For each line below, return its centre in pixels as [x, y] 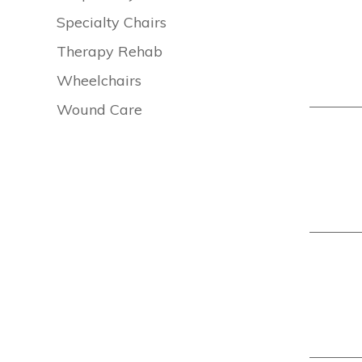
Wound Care [100, 109]
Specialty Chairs [112, 22]
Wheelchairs [99, 80]
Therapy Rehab [110, 51]
